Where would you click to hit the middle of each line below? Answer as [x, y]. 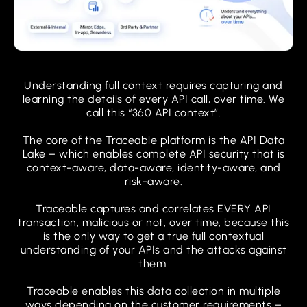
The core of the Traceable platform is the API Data [153, 140]
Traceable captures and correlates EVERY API [153, 209]
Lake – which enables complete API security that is [153, 154]
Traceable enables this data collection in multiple [153, 291]
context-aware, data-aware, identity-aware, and [153, 168]
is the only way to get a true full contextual [153, 236]
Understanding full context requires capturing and [153, 86]
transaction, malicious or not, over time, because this [153, 223]
